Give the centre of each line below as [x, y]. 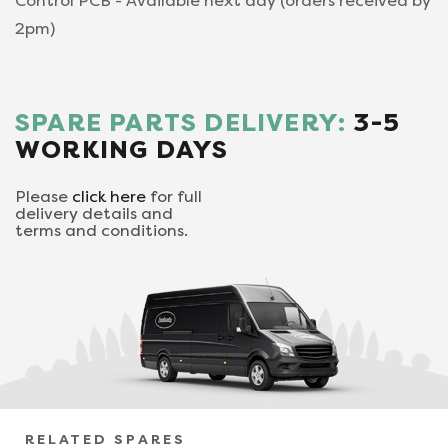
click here [109, 196]
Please [43, 196]
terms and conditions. [101, 230]
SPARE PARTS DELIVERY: [181, 122]
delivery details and [94, 213]
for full [174, 196]
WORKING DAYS [122, 149]
